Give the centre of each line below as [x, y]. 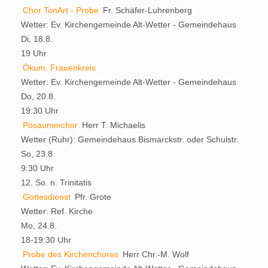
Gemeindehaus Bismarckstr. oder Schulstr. [158, 139]
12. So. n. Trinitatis [56, 182]
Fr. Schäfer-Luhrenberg [147, 10]
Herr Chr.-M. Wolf [156, 254]
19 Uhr [34, 53]
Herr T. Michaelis [114, 125]
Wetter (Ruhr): [49, 139]
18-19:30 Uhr [46, 240]
